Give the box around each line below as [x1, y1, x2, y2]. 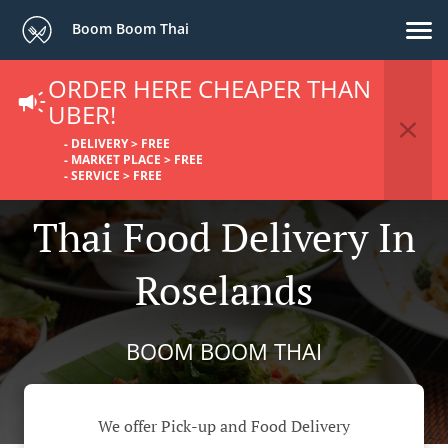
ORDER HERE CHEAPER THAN [48, 72, 371, 105]
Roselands [135, 263, 313, 316]
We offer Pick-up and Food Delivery [98, 415, 350, 438]
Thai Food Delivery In [32, 210, 416, 263]
